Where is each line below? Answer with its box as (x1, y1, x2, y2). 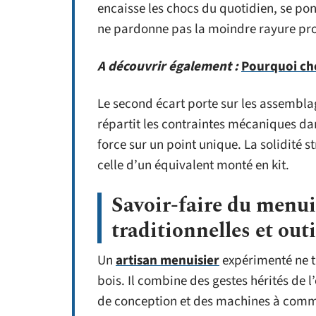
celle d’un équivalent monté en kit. (97, 156, 289, 176)
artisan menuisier (116, 251, 219, 271)
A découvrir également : (97, 57, 238, 77)
